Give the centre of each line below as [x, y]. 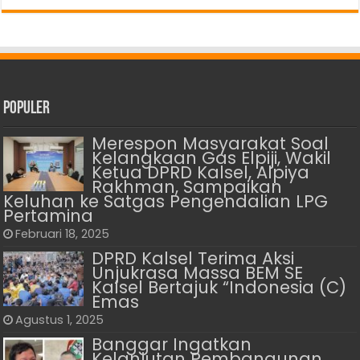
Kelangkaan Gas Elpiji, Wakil [212, 157]
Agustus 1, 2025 [60, 319]
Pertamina [49, 215]
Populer [27, 108]
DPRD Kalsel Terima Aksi [193, 258]
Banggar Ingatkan [172, 344]
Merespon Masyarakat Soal [211, 143]
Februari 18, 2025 [63, 233]
